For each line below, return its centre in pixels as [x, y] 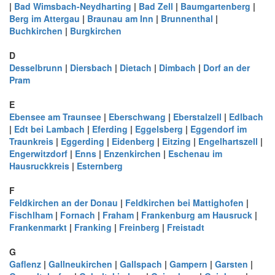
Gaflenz [25, 264]
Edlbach [246, 117]
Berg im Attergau [45, 18]
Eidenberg [133, 141]
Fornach [78, 215]
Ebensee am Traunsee [55, 117]
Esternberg [100, 166]
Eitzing [176, 141]
